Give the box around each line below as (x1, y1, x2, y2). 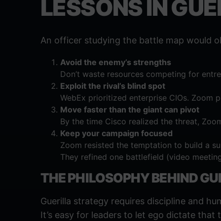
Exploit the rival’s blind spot (60, 81, 165, 91)
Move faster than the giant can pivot (60, 105, 199, 115)
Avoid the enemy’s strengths (60, 57, 171, 68)
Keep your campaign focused (60, 128, 173, 139)
